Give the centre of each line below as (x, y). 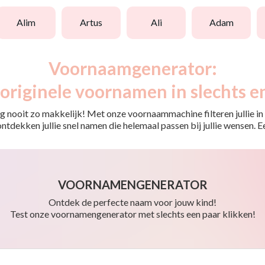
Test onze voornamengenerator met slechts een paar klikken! (132, 214)
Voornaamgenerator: (132, 68)
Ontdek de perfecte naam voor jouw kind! (132, 202)
